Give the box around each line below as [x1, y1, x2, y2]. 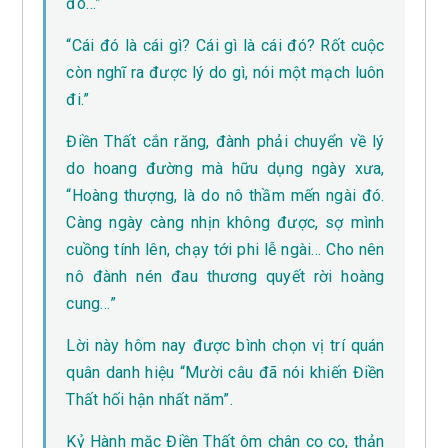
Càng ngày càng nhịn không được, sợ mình [66, 213, 385, 233]
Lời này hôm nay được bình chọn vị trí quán [66, 336, 385, 356]
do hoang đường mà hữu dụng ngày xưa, [66, 159, 385, 179]
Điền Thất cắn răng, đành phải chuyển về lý [66, 132, 385, 152]
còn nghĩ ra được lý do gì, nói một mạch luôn [66, 63, 385, 83]
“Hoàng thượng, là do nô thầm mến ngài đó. [66, 186, 385, 206]
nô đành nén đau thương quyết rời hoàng [66, 267, 385, 287]
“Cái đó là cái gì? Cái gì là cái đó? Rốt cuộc [66, 36, 385, 56]
